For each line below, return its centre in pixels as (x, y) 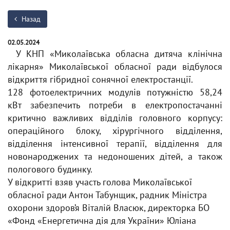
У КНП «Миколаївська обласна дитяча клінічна (119, 54)
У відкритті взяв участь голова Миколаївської (100, 182)
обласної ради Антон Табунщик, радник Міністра (107, 195)
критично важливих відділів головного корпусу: (115, 118)
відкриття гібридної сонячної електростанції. (100, 79)
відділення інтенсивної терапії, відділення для (115, 143)
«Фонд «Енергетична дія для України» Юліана (102, 221)
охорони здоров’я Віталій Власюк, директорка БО (109, 208)
